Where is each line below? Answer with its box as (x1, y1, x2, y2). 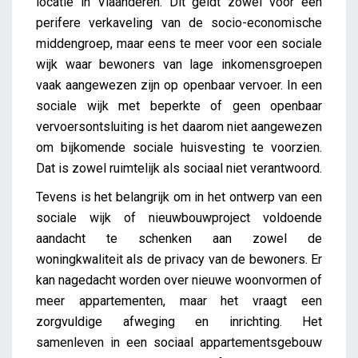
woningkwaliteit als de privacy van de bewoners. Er (36, 251, 322, 267)
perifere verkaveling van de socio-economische (36, 14, 322, 30)
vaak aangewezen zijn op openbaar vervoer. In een (36, 77, 322, 93)
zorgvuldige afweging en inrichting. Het (36, 313, 322, 329)
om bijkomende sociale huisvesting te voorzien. (36, 139, 322, 155)
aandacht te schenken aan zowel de (36, 230, 322, 246)
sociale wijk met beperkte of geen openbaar (36, 97, 322, 113)
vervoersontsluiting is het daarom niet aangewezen (36, 118, 322, 134)
